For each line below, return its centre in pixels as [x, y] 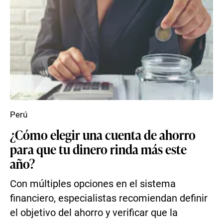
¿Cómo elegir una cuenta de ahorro [103, 134]
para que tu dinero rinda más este [98, 149]
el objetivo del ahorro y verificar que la [94, 213]
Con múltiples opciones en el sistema [93, 184]
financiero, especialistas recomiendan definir [109, 198]
